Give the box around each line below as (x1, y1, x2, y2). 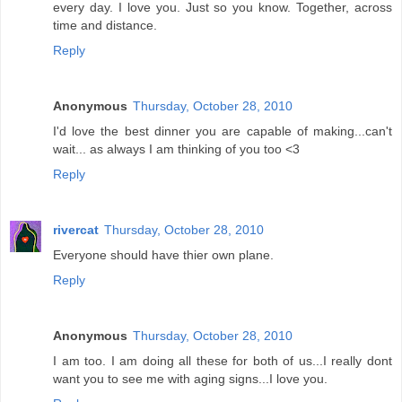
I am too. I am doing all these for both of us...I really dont (53, 354, 392, 369)
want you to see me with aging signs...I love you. (53, 371, 328, 387)
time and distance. (53, 18, 157, 33)
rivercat (53, 223, 99, 238)
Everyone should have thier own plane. (53, 248, 274, 263)
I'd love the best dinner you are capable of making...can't (53, 124, 392, 139)
